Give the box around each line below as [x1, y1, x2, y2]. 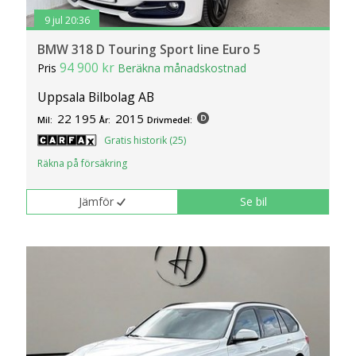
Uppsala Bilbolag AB [37, 88, 155, 106]
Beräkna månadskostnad [118, 60, 247, 76]
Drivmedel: [147, 114, 193, 126]
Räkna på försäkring [37, 157, 128, 171]
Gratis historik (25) [104, 133, 187, 148]
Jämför [79, 194, 114, 210]
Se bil [240, 194, 268, 210]
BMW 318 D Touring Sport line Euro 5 [37, 41, 261, 59]
